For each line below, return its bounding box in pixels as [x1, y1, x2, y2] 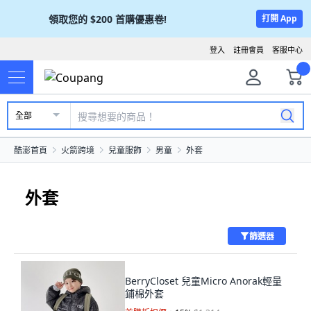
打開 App [262, 12, 297, 24]
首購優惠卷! [115, 12, 167, 26]
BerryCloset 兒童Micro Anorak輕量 [125, 274, 282, 287]
